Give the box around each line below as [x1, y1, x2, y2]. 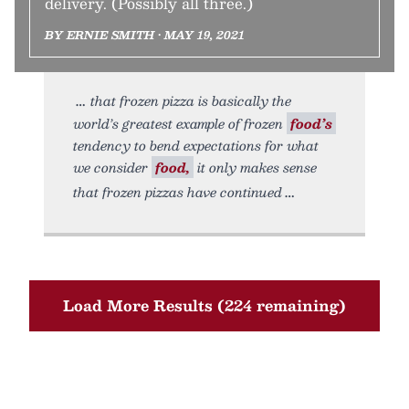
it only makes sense [194, 156, 317, 178]
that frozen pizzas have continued [73, 181, 282, 203]
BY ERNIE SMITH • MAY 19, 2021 [45, 26, 245, 44]
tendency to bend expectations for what [73, 134, 319, 156]
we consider [73, 156, 152, 178]
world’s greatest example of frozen [73, 112, 287, 134]
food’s [290, 112, 332, 134]
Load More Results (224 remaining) [63, 293, 346, 318]
